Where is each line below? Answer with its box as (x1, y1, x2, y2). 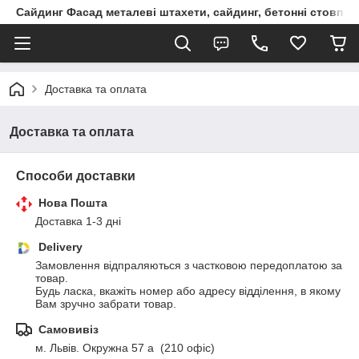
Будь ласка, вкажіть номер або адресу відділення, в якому (35, 284, 341, 297)
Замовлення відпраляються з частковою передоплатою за (35, 259, 342, 272)
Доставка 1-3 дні (35, 215, 121, 228)
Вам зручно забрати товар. (35, 297, 176, 310)
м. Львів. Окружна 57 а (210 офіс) (35, 341, 215, 354)
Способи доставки (16, 169, 135, 183)
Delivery (38, 240, 83, 253)
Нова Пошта (38, 196, 107, 209)
